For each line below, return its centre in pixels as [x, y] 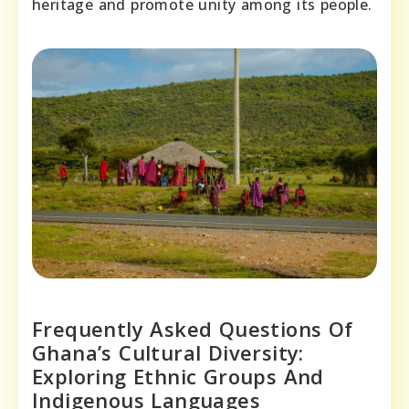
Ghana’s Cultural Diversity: [168, 353]
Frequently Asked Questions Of [193, 329]
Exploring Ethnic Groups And [178, 377]
